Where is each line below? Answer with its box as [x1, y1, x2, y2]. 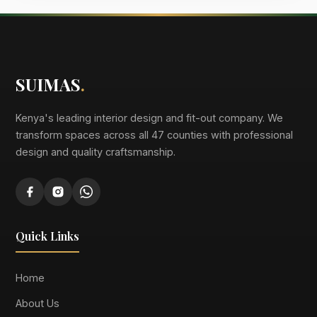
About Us [16, 296, 60, 309]
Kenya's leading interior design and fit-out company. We [16, 111, 284, 124]
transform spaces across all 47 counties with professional [16, 128, 294, 141]
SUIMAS [16, 72, 81, 96]
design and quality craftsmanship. [16, 145, 176, 158]
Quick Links [16, 228, 80, 243]
